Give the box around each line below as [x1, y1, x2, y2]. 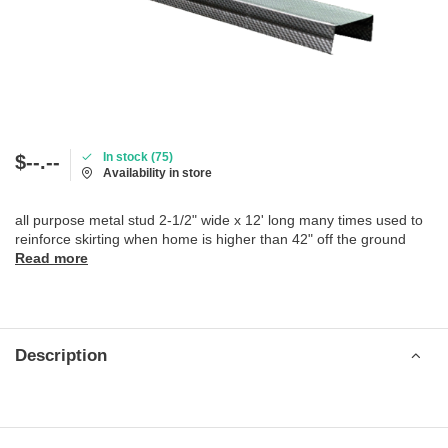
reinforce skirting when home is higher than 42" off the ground [15, 231, 406, 247]
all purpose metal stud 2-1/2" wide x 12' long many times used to [15, 212, 423, 228]
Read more [15, 250, 88, 266]
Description [15, 346, 107, 365]
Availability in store [103, 166, 212, 180]
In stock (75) [103, 150, 173, 164]
